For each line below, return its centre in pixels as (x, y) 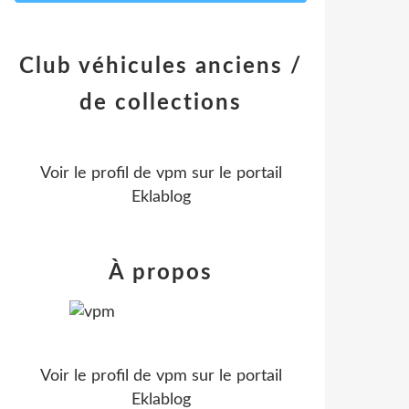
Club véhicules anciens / (161, 67)
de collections (161, 103)
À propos (161, 273)
